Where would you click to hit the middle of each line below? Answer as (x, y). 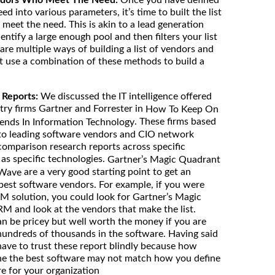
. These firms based (175, 121)
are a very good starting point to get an (106, 172)
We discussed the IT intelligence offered (126, 96)
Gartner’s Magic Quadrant (164, 159)
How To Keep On (182, 109)
